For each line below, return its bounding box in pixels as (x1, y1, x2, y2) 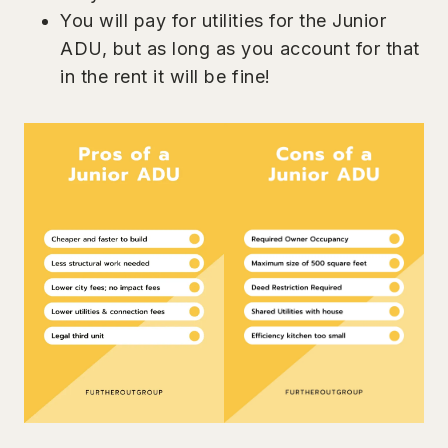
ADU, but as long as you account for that (60, 37, 420, 59)
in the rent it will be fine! (60, 65, 271, 87)
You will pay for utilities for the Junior (60, 9, 387, 31)
